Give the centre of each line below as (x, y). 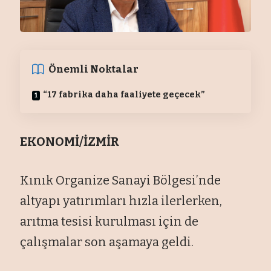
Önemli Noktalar (94, 69)
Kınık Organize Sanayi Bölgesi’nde (121, 180)
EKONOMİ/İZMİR (70, 141)
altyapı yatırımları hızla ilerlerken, (121, 201)
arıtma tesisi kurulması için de (109, 221)
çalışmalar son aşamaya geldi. (107, 242)
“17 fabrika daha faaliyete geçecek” (124, 94)
